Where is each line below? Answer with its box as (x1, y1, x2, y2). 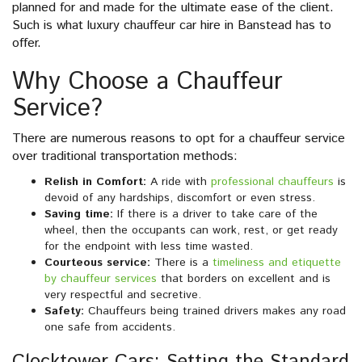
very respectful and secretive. (44, 287, 201, 304)
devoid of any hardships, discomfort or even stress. (44, 190, 315, 207)
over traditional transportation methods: (12, 147, 238, 166)
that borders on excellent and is (157, 271, 330, 288)
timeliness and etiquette (213, 255, 341, 271)
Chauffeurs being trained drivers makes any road (84, 303, 346, 320)
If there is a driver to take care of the (113, 206, 318, 223)
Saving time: (44, 206, 113, 223)
